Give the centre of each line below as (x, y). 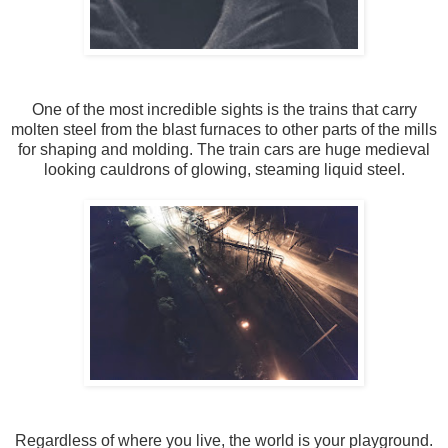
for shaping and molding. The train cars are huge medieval (224, 150)
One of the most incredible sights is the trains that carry (224, 110)
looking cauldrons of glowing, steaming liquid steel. (224, 170)
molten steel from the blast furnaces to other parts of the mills (224, 130)
